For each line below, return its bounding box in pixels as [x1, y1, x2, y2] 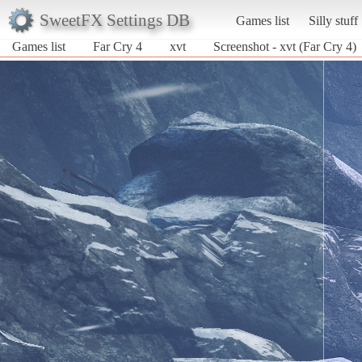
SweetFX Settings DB [39, 10, 190, 29]
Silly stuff [308, 13, 358, 27]
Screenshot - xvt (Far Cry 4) [213, 39, 356, 53]
